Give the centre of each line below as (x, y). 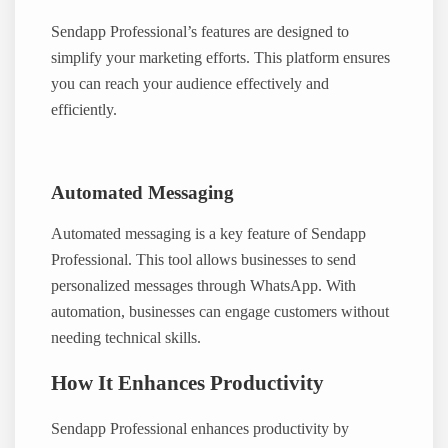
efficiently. (84, 109)
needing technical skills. (126, 337)
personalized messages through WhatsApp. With (204, 285)
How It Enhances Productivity (188, 383)
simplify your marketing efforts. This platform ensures (221, 57)
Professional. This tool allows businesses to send (204, 259)
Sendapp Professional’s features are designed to (200, 31)
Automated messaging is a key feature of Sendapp (209, 233)
